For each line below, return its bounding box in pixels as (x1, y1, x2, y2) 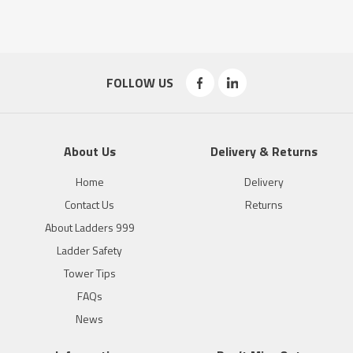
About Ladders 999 (44, 218, 135, 236)
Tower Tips (63, 264, 116, 281)
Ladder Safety (57, 241, 122, 258)
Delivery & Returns (210, 141, 318, 161)
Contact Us (65, 195, 114, 213)
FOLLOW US (106, 72, 173, 92)
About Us (63, 141, 116, 161)
